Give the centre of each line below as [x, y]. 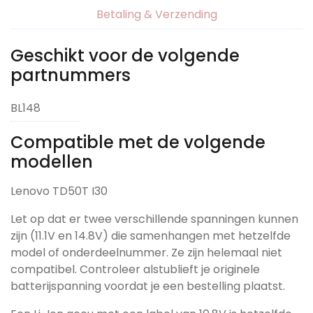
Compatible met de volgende [138, 142]
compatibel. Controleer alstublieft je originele [135, 269]
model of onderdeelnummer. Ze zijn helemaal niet [146, 252]
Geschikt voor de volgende [125, 55]
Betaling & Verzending [156, 14]
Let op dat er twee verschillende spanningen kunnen [154, 219]
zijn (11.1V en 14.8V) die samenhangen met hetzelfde [151, 235]
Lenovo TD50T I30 [59, 191]
